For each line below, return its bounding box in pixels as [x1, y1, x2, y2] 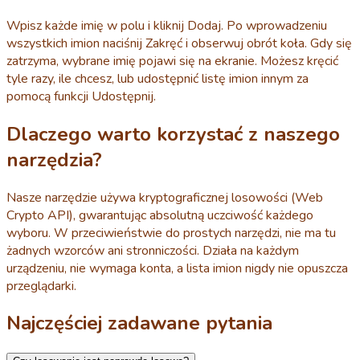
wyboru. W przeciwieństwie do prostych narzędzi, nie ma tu [6, 223, 336, 242]
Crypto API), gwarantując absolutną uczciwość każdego [6, 206, 313, 224]
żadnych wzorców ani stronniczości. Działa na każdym [6, 241, 299, 260]
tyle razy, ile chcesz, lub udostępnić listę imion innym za [6, 69, 309, 88]
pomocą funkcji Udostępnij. [6, 87, 156, 105]
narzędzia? [6, 146, 102, 173]
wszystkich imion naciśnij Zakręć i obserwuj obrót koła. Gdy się [6, 34, 352, 52]
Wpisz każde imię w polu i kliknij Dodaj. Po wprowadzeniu [6, 16, 327, 35]
